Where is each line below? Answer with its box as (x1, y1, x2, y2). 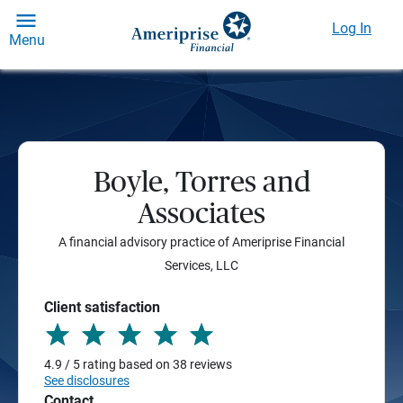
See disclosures (44, 373, 130, 388)
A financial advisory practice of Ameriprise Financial (58, 235, 345, 249)
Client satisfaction (44, 299, 160, 316)
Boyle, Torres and (93, 168, 310, 197)
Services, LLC (165, 258, 238, 273)
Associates (138, 200, 265, 228)
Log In (332, 20, 372, 37)
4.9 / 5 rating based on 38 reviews (44, 357, 232, 372)
